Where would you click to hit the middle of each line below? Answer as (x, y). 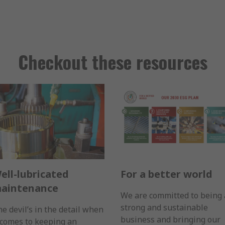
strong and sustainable (164, 207)
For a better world (166, 174)
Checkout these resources (113, 62)
